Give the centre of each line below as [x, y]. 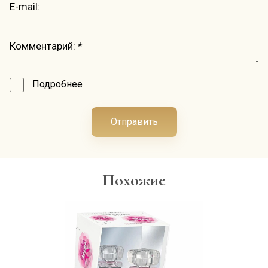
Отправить [134, 122]
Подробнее [57, 84]
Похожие [134, 180]
